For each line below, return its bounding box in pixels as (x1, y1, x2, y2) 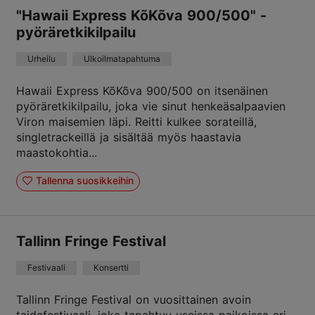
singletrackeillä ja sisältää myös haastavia (16, 129, 241, 144)
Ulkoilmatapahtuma (84, 53, 160, 64)
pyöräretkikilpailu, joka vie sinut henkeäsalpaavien (16, 98, 285, 113)
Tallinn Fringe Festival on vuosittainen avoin (16, 292, 251, 307)
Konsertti (94, 262, 129, 273)
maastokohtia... (16, 145, 97, 160)
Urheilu (27, 53, 56, 64)
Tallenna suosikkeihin (35, 174, 134, 187)
